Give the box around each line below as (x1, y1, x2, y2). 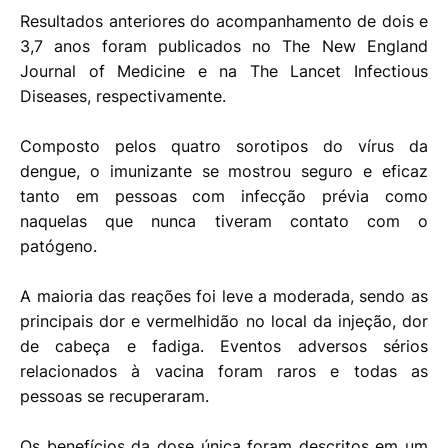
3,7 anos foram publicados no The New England (20, 36, 428, 57)
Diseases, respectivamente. (20, 86, 226, 107)
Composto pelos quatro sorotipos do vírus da (20, 136, 428, 157)
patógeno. (20, 236, 102, 257)
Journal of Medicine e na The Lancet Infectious (20, 61, 428, 82)
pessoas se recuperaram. (20, 386, 209, 407)
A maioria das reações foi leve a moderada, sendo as (20, 286, 428, 307)
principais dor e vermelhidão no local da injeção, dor (20, 311, 428, 332)
